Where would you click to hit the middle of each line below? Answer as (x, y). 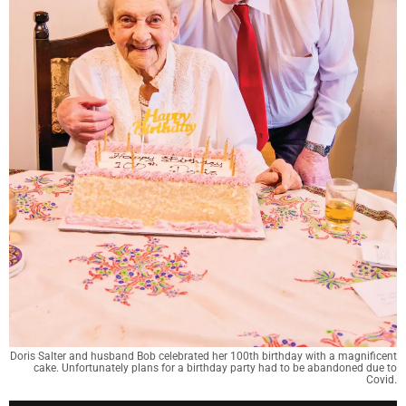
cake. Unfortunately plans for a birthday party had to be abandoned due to (215, 367)
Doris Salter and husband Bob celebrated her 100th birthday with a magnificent (203, 356)
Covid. (382, 379)
